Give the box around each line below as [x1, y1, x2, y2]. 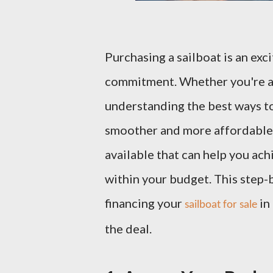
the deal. [105, 221, 152, 236]
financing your [105, 196, 185, 210]
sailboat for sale [185, 199, 257, 211]
